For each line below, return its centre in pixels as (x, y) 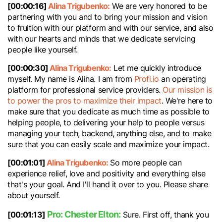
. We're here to (187, 101)
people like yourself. (44, 50)
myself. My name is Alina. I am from (71, 79)
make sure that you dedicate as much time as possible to (109, 111)
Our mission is (187, 90)
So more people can (146, 163)
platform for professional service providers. (85, 90)
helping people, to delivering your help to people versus (106, 122)
